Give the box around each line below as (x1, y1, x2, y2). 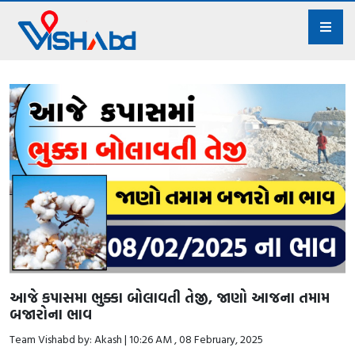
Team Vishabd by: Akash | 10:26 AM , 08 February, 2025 (10, 330, 263, 347)
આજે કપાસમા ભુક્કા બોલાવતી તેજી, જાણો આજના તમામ (10, 286, 330, 308)
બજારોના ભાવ (10, 303, 92, 325)
